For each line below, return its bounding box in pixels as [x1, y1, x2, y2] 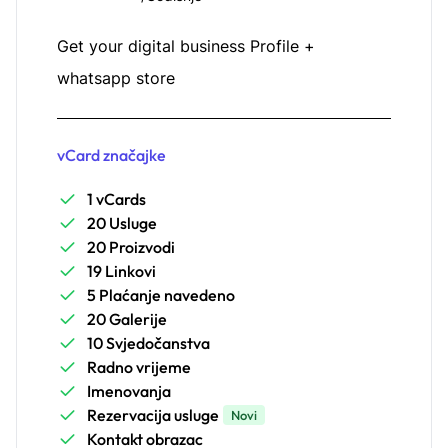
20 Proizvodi [87, 237, 175, 258]
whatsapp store [57, 68, 175, 89]
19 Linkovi [87, 261, 156, 282]
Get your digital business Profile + [57, 36, 315, 57]
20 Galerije [87, 309, 167, 330]
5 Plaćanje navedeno [87, 285, 235, 306]
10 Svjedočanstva [87, 333, 210, 354]
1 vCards [87, 189, 146, 210]
